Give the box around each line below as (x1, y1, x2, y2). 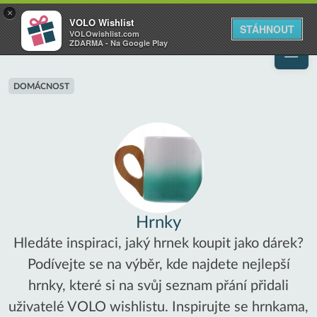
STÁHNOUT (240, 22, 294, 36)
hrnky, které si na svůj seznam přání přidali (28, 279, 289, 293)
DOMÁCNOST (13, 81, 69, 91)
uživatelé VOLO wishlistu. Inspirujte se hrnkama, (8, 300, 309, 314)
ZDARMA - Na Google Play (69, 38, 168, 48)
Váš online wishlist (38, 20, 117, 33)
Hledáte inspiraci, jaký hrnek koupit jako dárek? (13, 236, 304, 250)
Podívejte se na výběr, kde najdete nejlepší (27, 258, 290, 272)
